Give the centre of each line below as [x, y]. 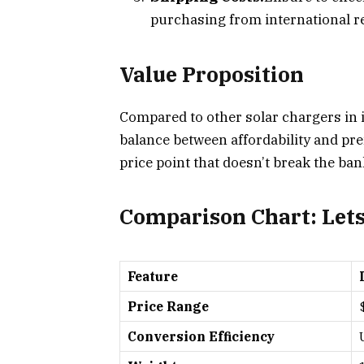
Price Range [168, 307]
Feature [153, 277]
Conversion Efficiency [201, 337]
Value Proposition [212, 74]
